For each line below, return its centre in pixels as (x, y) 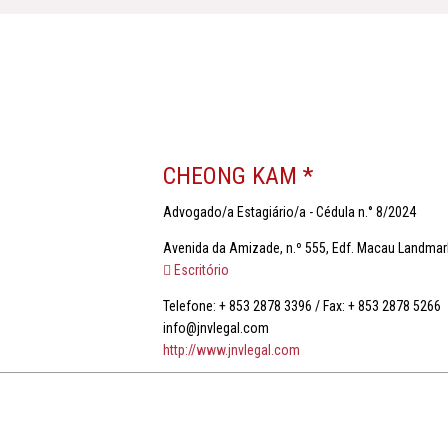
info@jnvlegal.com (215, 328)
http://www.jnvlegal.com (231, 350)
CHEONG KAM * (237, 176)
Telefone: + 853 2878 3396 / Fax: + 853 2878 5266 (301, 306)
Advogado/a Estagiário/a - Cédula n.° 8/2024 (289, 212)
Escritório (199, 270)
